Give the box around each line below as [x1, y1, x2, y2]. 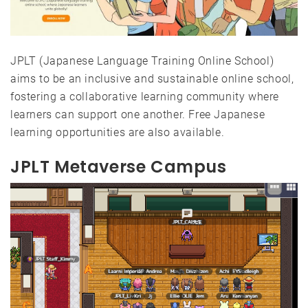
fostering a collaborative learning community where [10, 89, 280, 103]
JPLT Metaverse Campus [10, 155, 227, 178]
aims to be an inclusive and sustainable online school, [10, 71, 294, 85]
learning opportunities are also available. [10, 125, 225, 139]
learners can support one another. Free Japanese [10, 107, 265, 121]
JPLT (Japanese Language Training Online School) [10, 54, 274, 67]
